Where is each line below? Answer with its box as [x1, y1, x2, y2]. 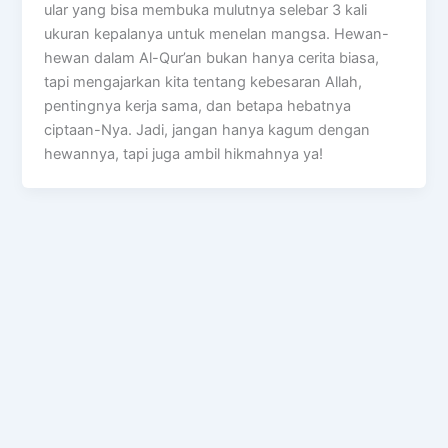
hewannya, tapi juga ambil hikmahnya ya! [44, 144, 324, 163]
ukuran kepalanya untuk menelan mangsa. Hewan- [44, 24, 390, 43]
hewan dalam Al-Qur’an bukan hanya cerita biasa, [44, 48, 380, 67]
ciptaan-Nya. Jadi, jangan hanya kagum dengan [44, 120, 371, 139]
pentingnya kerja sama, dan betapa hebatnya [44, 96, 352, 115]
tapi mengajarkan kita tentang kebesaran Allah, [44, 72, 363, 91]
